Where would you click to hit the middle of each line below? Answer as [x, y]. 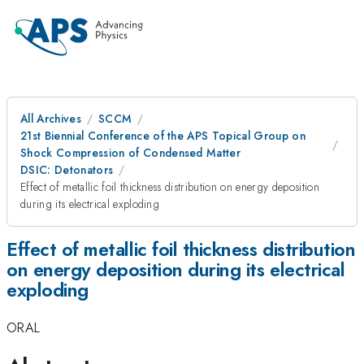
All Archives [51, 119]
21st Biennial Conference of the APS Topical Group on [163, 136]
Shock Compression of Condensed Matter [131, 153]
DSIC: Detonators [67, 170]
